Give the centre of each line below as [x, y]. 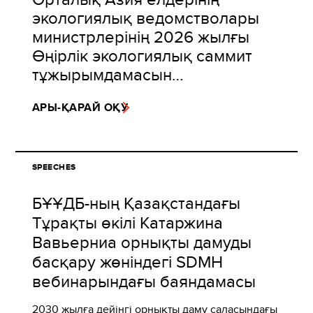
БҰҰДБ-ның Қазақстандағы [136, 203]
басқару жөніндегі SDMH [128, 262]
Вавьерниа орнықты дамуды [142, 242]
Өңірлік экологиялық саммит [142, 56]
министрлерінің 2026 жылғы [141, 37]
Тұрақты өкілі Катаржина [128, 223]
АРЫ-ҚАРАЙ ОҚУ [80, 108]
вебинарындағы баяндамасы [144, 281]
